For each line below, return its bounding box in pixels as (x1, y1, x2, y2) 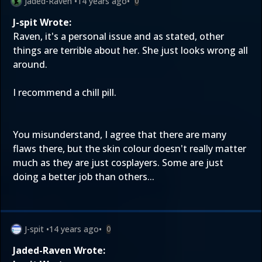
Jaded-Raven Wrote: (13, 244, 105, 257)
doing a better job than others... (13, 170, 154, 183)
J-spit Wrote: (13, 16, 71, 29)
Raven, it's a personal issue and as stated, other (13, 30, 224, 43)
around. (13, 58, 47, 71)
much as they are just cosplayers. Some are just (13, 156, 223, 169)
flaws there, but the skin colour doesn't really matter (13, 142, 246, 155)
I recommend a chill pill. (13, 86, 116, 99)
